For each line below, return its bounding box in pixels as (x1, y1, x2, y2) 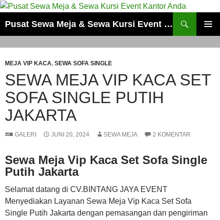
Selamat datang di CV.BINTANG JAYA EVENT (5, 185, 167, 193)
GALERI (15, 131, 36, 138)
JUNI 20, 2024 (51, 131, 89, 138)
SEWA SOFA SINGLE (55, 59, 112, 67)
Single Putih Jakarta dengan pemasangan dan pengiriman (5, 208, 208, 217)
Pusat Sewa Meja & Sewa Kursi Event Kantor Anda (164, 19, 173, 29)
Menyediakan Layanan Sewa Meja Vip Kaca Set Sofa (5, 196, 192, 205)
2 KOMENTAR (153, 131, 191, 138)
